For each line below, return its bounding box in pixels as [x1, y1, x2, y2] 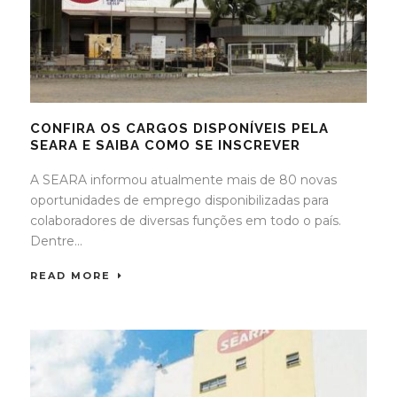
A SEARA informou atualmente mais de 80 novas [30, 172, 337, 188]
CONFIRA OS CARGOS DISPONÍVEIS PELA [30, 121, 329, 136]
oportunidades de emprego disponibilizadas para [30, 192, 329, 208]
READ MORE [30, 269, 111, 282]
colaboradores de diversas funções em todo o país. [30, 213, 341, 229]
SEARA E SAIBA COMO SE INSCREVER [30, 137, 300, 153]
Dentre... [30, 233, 82, 249]
